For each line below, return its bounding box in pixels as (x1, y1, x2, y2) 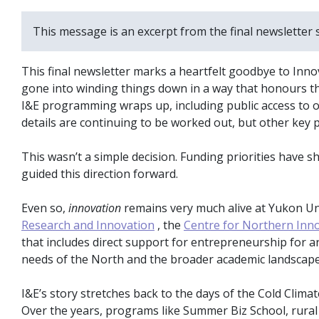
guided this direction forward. (21, 166, 178, 182)
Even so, (21, 200, 68, 216)
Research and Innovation (21, 217, 155, 233)
